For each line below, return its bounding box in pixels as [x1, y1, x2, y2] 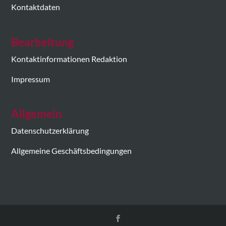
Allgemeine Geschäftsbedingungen [11, 146, 132, 156]
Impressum [11, 74, 50, 84]
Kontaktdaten [11, 2, 61, 12]
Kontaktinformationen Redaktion [11, 53, 128, 64]
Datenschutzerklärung [11, 126, 89, 136]
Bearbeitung [11, 35, 74, 49]
